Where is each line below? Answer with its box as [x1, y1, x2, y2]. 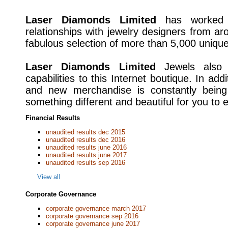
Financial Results [25, 114, 80, 122]
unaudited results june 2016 [46, 144, 127, 151]
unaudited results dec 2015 [46, 128, 125, 136]
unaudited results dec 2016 [46, 136, 125, 144]
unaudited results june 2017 [46, 151, 127, 159]
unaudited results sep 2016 [46, 159, 125, 166]
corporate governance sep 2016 [46, 212, 138, 220]
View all [37, 173, 60, 181]
